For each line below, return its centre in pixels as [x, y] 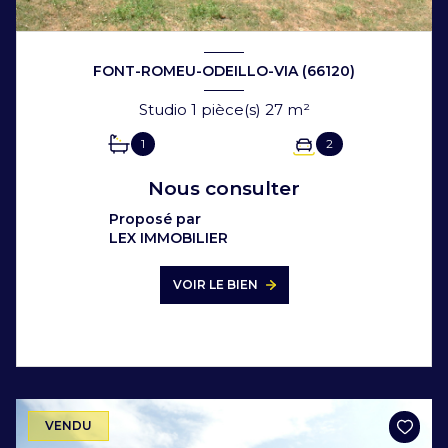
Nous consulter [224, 188]
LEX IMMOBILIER [168, 237]
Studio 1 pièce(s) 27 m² [298, 109]
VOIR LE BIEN [215, 284]
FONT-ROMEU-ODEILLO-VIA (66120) [224, 71]
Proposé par [155, 218]
